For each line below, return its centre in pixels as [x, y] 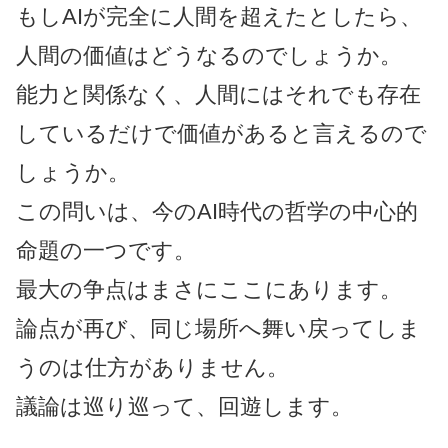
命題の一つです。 [106, 251]
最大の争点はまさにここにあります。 [209, 290]
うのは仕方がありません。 [152, 368]
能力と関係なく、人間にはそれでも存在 [218, 95]
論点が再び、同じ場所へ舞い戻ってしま [218, 329]
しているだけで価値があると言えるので [221, 134]
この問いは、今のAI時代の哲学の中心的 [217, 212]
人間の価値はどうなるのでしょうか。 [209, 56]
